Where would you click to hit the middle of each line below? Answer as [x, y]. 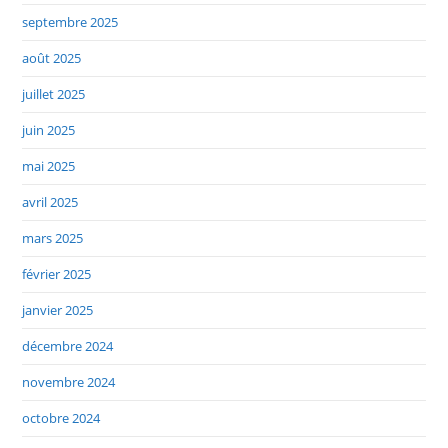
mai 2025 [49, 166]
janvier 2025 [58, 310]
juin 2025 [49, 130]
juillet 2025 [54, 94]
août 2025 [52, 58]
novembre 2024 [69, 382]
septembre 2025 [70, 22]
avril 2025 [50, 202]
